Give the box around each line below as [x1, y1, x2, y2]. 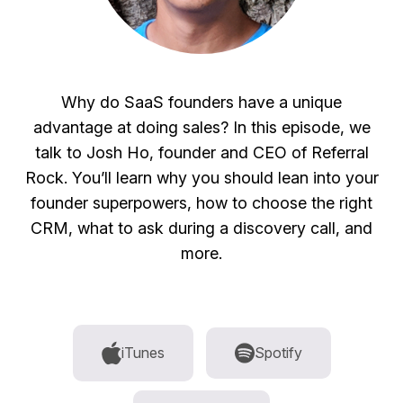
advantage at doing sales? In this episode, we [32, 117, 371, 137]
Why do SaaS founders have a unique [61, 92, 342, 112]
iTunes [121, 344, 165, 363]
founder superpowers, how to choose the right [31, 193, 372, 212]
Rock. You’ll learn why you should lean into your [24, 167, 379, 187]
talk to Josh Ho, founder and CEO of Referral [34, 142, 369, 162]
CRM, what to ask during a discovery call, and [31, 218, 372, 237]
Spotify [254, 344, 302, 363]
